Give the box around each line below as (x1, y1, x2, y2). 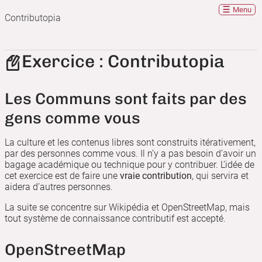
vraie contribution (120, 170, 192, 182)
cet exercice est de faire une (5, 170, 120, 182)
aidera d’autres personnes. (5, 181, 113, 193)
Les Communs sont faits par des (5, 89, 247, 109)
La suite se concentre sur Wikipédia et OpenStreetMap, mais (5, 202, 250, 213)
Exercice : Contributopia (22, 50, 225, 72)
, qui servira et (192, 170, 249, 182)
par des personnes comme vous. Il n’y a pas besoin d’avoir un (5, 148, 256, 160)
